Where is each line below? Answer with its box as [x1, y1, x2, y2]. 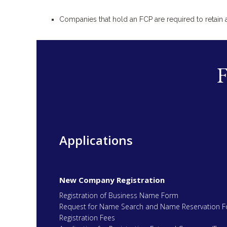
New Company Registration [59, 175, 165, 185]
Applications [59, 132, 133, 149]
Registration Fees [59, 213, 115, 223]
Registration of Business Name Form [59, 191, 178, 201]
